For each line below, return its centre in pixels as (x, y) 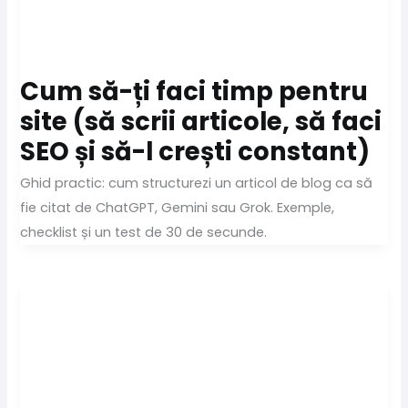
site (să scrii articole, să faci (201, 121)
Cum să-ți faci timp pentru (194, 91)
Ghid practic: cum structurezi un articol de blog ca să (197, 184)
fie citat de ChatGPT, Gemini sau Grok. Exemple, (178, 208)
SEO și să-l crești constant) (195, 151)
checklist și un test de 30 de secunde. (144, 233)
